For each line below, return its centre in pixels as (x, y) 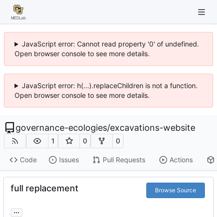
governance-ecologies (61, 128)
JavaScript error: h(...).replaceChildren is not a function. (109, 85)
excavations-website (153, 128)
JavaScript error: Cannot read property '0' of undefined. (110, 44)
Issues (69, 160)
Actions (181, 160)
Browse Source (175, 190)
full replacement (45, 188)
